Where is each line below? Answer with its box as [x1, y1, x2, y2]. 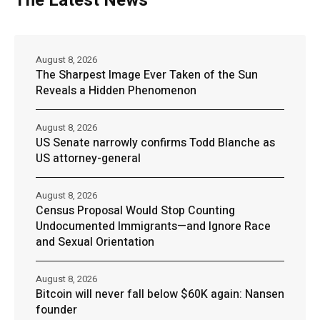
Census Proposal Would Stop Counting [36, 201, 235, 219]
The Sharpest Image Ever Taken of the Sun [36, 66, 258, 84]
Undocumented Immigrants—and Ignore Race [36, 217, 271, 235]
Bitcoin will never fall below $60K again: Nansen [36, 285, 284, 303]
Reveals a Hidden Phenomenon [36, 81, 196, 99]
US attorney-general [36, 149, 141, 167]
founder [36, 301, 77, 319]
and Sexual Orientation [36, 233, 154, 251]
